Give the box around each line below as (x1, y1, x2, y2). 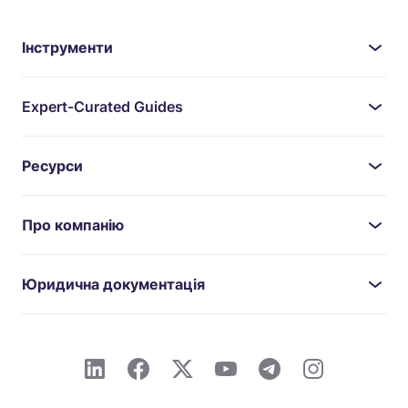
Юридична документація (22, 275, 205, 293)
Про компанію (22, 216, 124, 234)
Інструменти (22, 38, 113, 56)
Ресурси (22, 157, 83, 175)
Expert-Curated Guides (22, 97, 183, 116)
